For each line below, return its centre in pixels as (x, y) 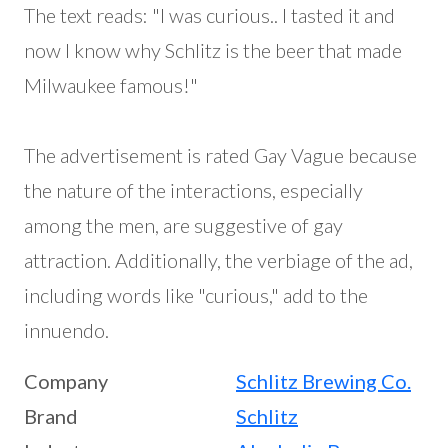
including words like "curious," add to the (196, 295)
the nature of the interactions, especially (193, 190)
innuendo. (66, 330)
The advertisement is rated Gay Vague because (220, 155)
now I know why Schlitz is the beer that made (213, 50)
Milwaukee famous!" (111, 85)
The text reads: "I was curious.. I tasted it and (209, 15)
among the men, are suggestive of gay (183, 225)
